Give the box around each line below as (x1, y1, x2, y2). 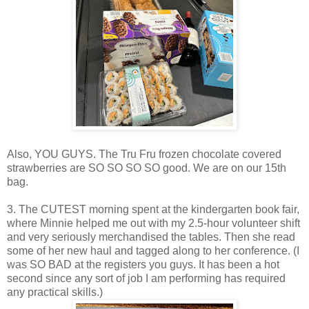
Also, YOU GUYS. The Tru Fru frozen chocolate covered (7, 148, 281, 160)
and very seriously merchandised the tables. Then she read (7, 230, 295, 243)
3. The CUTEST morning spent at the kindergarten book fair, (7, 203, 299, 215)
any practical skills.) (7, 286, 103, 298)
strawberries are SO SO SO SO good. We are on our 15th (7, 161, 286, 174)
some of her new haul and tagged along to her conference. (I (7, 244, 299, 257)
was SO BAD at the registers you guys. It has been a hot (7, 258, 279, 270)
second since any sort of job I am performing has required (7, 272, 286, 284)
